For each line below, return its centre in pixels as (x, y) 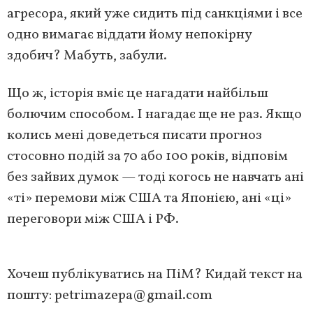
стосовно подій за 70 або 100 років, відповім (147, 156)
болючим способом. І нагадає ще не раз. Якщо (154, 114)
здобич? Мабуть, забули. (87, 56)
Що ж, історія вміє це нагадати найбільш (138, 93)
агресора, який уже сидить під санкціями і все (155, 14)
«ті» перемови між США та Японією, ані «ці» (149, 198)
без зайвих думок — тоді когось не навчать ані (155, 177)
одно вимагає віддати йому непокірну (130, 35)
